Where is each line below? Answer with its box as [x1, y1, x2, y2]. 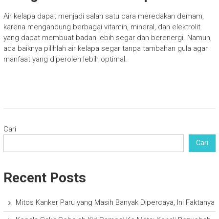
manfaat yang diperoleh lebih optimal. [3, 54, 127, 64]
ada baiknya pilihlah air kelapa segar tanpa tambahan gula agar [3, 44, 208, 53]
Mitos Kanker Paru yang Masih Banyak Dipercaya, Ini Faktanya [15, 197, 215, 207]
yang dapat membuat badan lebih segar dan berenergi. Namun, [3, 33, 212, 42]
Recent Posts [3, 169, 86, 186]
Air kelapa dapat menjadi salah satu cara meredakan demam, [3, 11, 204, 21]
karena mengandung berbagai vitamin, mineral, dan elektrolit [3, 22, 200, 31]
